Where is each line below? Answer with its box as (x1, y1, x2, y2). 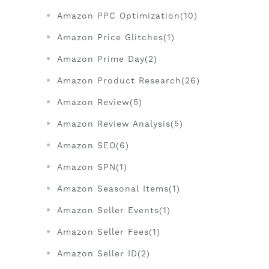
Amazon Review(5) (57, 97, 142, 107)
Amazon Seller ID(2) (57, 249, 150, 259)
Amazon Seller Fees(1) (57, 227, 160, 237)
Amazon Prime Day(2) (57, 54, 157, 64)
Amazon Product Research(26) (57, 76, 200, 86)
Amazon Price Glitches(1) (57, 32, 175, 43)
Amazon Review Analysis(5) (57, 119, 183, 129)
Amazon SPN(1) (57, 162, 127, 172)
